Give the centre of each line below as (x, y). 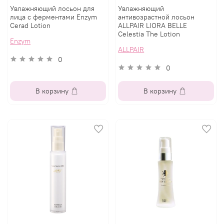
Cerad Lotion (30, 26)
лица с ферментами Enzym (54, 17)
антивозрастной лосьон (156, 17)
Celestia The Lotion (149, 34)
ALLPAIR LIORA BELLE (153, 26)
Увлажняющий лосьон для (52, 9)
